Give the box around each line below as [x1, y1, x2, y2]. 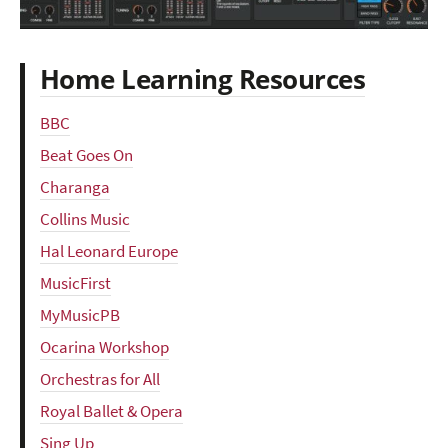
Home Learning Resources [40, 61, 366, 96]
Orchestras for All [40, 367, 160, 391]
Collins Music [40, 207, 130, 231]
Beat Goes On [40, 143, 133, 167]
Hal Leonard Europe [40, 239, 178, 263]
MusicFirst [40, 271, 111, 295]
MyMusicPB [40, 303, 120, 327]
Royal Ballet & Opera [40, 399, 183, 423]
